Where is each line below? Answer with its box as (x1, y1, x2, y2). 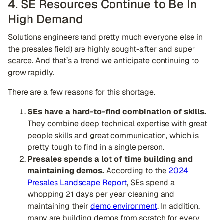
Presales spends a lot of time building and (27, 154, 192, 164)
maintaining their (27, 201, 90, 211)
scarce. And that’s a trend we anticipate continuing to (8, 55, 199, 66)
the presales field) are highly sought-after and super (8, 44, 195, 54)
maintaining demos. (27, 165, 104, 176)
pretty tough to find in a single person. (27, 142, 164, 152)
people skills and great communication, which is (27, 130, 199, 140)
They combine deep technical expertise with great (27, 118, 207, 129)
